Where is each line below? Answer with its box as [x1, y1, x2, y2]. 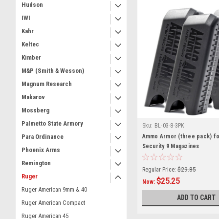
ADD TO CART [177, 193, 216, 201]
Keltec [22, 41, 39, 48]
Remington [22, 159, 51, 167]
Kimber [22, 54, 41, 61]
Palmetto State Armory [22, 120, 83, 127]
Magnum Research [22, 80, 72, 88]
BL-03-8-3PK [154, 122, 184, 129]
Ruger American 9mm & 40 [22, 186, 87, 193]
